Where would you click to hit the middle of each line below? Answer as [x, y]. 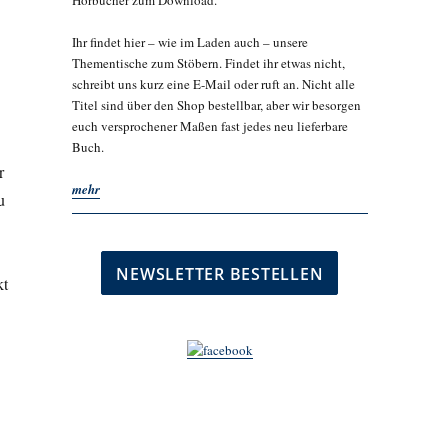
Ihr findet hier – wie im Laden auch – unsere [189, 42]
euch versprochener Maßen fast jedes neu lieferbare [209, 126]
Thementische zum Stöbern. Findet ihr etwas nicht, [208, 63]
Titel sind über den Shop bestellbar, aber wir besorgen [216, 105]
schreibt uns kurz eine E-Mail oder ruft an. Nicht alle [213, 84]
